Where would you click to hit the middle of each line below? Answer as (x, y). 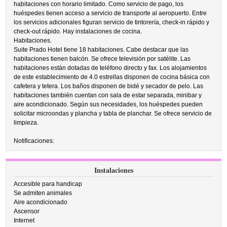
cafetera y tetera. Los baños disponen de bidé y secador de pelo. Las (109, 86)
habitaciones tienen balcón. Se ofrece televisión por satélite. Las (102, 59)
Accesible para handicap (48, 184)
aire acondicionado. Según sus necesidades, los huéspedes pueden (108, 104)
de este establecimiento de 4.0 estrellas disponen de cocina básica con (112, 77)
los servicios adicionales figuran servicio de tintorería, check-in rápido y (112, 22)
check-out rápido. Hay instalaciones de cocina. (78, 31)
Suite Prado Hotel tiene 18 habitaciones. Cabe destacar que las (101, 50)
